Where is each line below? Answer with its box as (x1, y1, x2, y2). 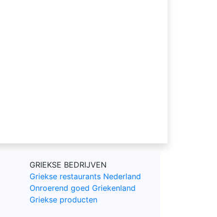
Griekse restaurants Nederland (29, 171, 141, 181)
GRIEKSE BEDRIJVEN (29, 159, 107, 170)
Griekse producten (29, 194, 97, 204)
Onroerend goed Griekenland (29, 183, 136, 193)
